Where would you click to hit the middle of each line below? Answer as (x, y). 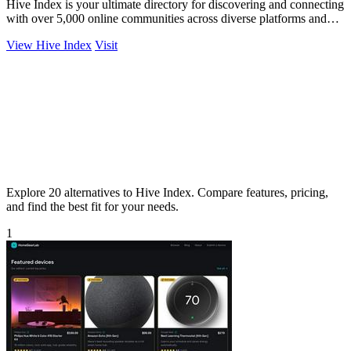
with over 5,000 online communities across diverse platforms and (166, 18)
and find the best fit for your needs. (92, 206)
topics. (22, 32)
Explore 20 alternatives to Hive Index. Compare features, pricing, (167, 192)
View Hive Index (49, 45)
